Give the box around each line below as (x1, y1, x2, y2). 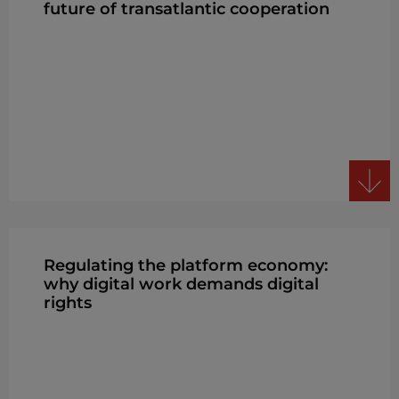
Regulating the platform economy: (43, 255, 328, 275)
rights (43, 292, 92, 313)
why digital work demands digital (43, 273, 319, 294)
